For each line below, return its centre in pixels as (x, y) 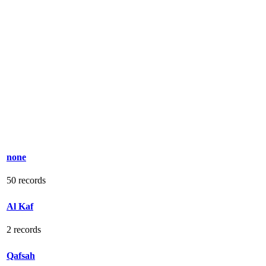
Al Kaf (20, 206)
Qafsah (21, 255)
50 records (26, 180)
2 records (24, 229)
